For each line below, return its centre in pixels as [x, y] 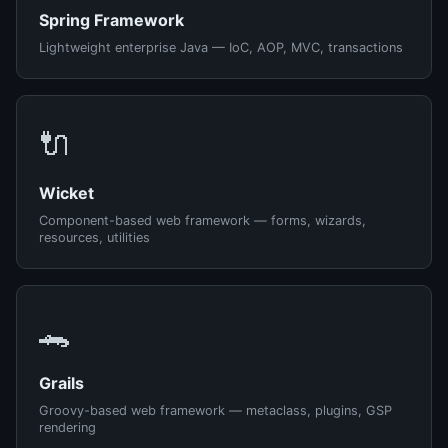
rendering [67, 427]
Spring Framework [111, 20]
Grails [61, 383]
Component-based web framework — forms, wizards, [202, 220]
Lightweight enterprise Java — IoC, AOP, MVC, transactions [221, 47]
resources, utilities [94, 237]
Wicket [66, 193]
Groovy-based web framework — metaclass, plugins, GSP [215, 410]
